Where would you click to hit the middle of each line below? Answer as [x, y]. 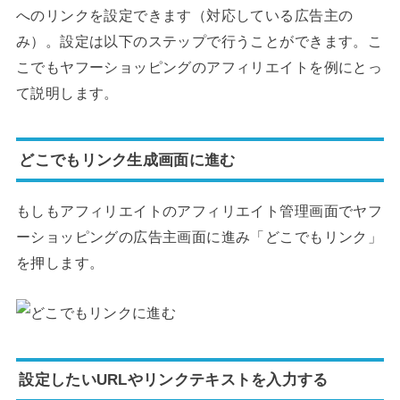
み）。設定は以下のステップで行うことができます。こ [199, 42]
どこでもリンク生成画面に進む [127, 159]
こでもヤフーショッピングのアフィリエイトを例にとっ [199, 67]
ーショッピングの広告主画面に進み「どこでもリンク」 [199, 236]
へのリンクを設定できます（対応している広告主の [184, 16]
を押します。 [60, 262]
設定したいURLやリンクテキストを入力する [174, 380]
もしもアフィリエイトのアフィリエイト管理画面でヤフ [199, 210]
